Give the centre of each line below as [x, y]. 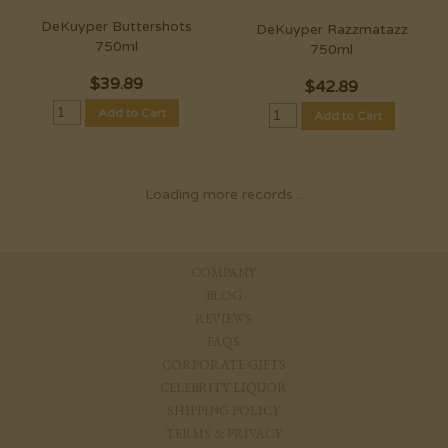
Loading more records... [223, 195]
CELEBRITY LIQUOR [224, 387]
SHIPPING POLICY [224, 410]
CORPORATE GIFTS [223, 364]
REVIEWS [224, 318]
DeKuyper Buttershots [116, 27]
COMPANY [224, 272]
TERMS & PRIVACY [223, 433]
